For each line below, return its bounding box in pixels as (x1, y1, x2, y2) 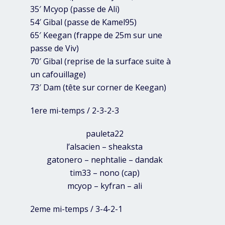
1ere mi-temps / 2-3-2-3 (30, 105, 119, 117)
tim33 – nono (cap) (69, 167, 140, 179)
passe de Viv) (30, 43, 79, 54)
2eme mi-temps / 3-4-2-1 (30, 203, 123, 215)
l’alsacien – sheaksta (66, 141, 143, 153)
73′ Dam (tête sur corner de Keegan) (30, 82, 166, 93)
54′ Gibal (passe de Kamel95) (30, 17, 137, 28)
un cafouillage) (30, 69, 86, 80)
